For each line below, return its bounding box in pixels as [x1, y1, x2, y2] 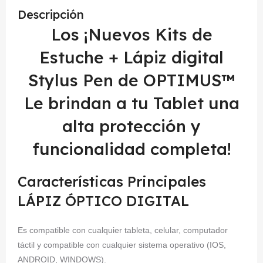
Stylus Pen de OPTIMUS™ [28, 70, 235, 90]
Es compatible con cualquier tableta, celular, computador [18, 225, 228, 235]
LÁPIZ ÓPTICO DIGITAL [18, 192, 189, 210]
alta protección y [62, 116, 201, 136]
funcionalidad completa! [32, 139, 231, 159]
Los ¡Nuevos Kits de [50, 24, 213, 45]
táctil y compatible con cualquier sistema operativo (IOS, [18, 240, 226, 249]
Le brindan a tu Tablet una [23, 93, 240, 113]
